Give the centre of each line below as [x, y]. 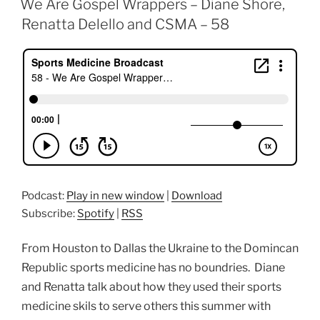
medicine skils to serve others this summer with [146, 306]
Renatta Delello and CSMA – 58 [125, 24]
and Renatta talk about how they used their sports [151, 286]
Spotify [96, 214]
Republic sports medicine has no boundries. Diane [153, 267]
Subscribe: [49, 214]
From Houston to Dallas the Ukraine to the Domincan [160, 248]
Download [197, 196]
